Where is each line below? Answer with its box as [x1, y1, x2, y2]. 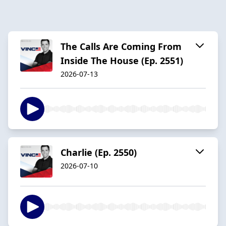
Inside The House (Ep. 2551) [61, 54, 183, 67]
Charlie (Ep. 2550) [61, 146, 137, 158]
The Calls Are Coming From [61, 40, 182, 52]
